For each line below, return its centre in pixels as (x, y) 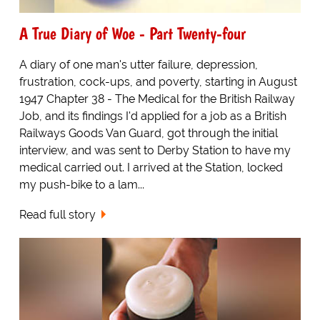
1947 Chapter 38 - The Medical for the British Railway (157, 99)
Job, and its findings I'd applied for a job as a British (152, 116)
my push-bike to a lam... (81, 184)
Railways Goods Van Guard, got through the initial (148, 133)
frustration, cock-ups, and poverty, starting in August (158, 81)
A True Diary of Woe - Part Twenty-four (132, 33)
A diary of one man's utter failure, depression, (138, 64)
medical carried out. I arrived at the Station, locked (151, 167)
